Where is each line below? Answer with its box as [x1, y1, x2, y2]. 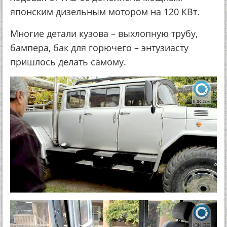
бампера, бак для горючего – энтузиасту [10, 41, 188, 54]
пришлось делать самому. [10, 55, 126, 68]
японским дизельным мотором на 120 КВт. [10, 5, 200, 18]
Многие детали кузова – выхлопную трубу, [10, 27, 198, 40]
